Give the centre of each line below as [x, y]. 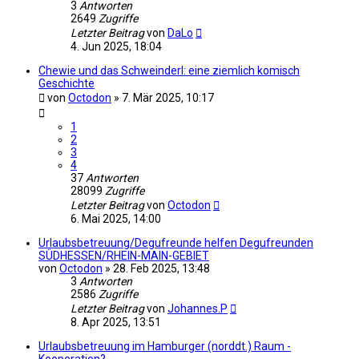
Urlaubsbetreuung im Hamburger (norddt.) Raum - [165, 346]
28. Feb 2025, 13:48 [161, 268]
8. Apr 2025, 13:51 [116, 322]
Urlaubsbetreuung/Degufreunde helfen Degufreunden [176, 242]
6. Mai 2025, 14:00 [116, 218]
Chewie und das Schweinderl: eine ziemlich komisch [169, 70]
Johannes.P [198, 308]
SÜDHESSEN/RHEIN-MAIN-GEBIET [124, 255]
